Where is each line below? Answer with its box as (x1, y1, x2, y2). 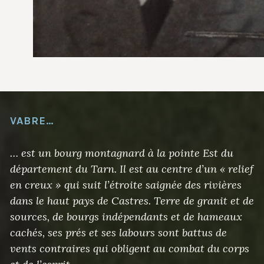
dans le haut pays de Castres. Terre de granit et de (9, 194, 254, 208)
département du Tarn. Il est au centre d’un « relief (9, 162, 253, 176)
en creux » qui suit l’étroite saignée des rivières (9, 178, 242, 192)
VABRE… (9, 114, 54, 128)
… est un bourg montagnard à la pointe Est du (9, 146, 233, 160)
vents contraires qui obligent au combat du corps (9, 242, 249, 256)
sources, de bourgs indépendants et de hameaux (9, 210, 242, 224)
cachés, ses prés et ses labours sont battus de (9, 226, 227, 240)
